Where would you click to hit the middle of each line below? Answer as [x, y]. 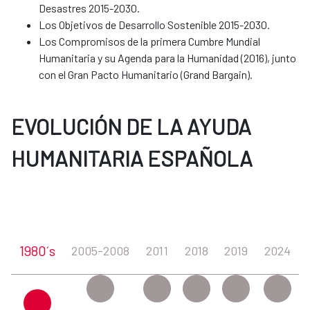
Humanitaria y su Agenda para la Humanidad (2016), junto [167, 58]
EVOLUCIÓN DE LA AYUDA [131, 127]
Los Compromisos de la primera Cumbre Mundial [149, 42]
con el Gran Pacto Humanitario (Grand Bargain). [147, 75]
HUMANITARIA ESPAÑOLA [132, 158]
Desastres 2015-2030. [89, 8]
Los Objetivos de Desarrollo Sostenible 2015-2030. [154, 25]
